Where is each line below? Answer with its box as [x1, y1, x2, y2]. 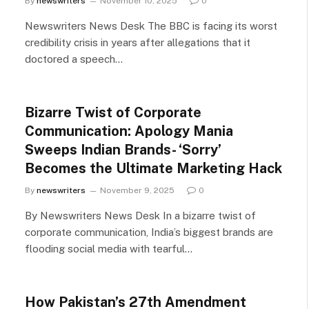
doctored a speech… [25, 53, 123, 65]
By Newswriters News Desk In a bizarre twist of [25, 210, 256, 221]
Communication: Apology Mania [25, 123, 233, 139]
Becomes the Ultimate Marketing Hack [25, 160, 282, 177]
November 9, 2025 [100, 186, 175, 195]
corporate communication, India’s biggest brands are [25, 226, 273, 238]
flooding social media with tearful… [25, 243, 192, 255]
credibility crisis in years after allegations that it [25, 37, 250, 48]
